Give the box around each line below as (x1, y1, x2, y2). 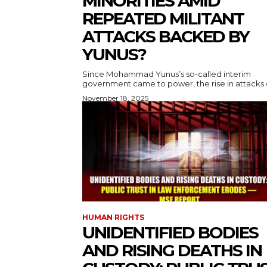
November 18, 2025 (82, 94, 148, 103)
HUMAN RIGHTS (82, 213, 144, 222)
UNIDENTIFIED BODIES (82, 222, 258, 243)
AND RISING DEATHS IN (82, 240, 262, 261)
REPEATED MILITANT (82, 8, 244, 29)
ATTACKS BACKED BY (82, 26, 249, 47)
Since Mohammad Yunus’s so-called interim (82, 69, 251, 79)
